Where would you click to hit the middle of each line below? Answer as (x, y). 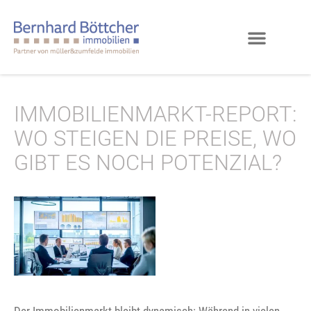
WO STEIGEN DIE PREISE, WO (155, 139)
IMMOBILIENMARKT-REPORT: (155, 115)
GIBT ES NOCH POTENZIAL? (148, 163)
